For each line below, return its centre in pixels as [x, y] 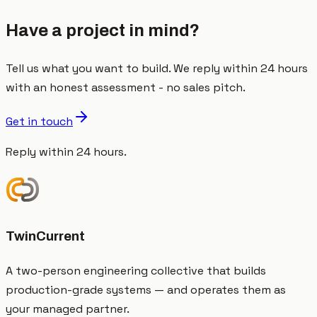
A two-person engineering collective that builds [136, 270]
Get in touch [39, 122]
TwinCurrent [45, 236]
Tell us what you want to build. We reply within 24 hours [157, 69]
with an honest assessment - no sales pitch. [126, 88]
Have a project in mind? [103, 31]
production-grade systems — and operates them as [146, 289]
